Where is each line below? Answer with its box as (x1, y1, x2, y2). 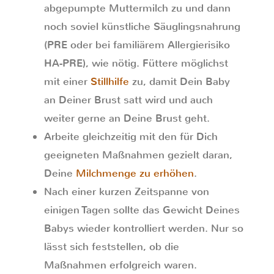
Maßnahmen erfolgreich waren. (44, 258, 197, 272)
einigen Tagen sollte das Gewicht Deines (44, 203, 240, 217)
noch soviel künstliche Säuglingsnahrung (44, 20, 240, 34)
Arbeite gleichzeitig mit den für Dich (44, 130, 218, 144)
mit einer (44, 75, 91, 89)
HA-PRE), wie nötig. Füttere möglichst (44, 56, 228, 70)
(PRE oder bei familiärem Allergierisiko (44, 38, 230, 52)
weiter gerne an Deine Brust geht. (44, 111, 210, 125)
